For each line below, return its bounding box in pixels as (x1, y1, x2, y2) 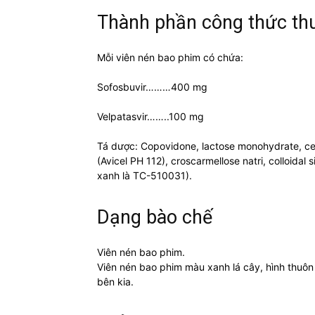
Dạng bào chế (97, 206, 212, 229)
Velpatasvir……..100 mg (97, 110, 204, 123)
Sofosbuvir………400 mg (97, 81, 207, 94)
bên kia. (97, 276, 134, 288)
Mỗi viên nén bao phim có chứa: (97, 51, 243, 64)
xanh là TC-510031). (97, 169, 192, 182)
